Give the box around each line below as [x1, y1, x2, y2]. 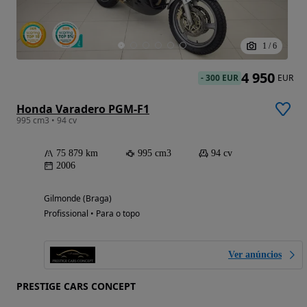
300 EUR [206, 71, 238, 84]
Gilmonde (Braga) [44, 192, 112, 204]
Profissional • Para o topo [44, 207, 140, 219]
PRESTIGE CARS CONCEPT [16, 279, 136, 293]
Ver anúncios [228, 249, 282, 260]
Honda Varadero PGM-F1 [16, 101, 149, 116]
